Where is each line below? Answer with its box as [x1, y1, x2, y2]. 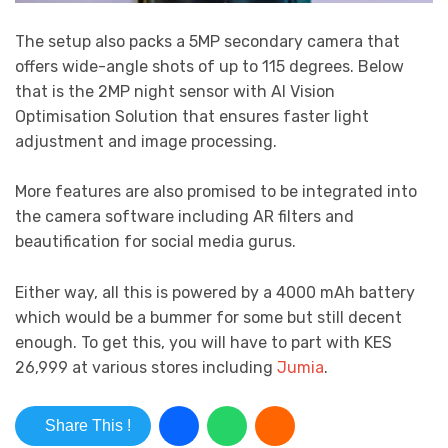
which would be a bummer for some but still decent [15, 307, 402, 327]
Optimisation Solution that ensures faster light [15, 106, 369, 126]
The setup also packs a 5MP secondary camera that [15, 31, 400, 51]
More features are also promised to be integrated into [15, 182, 417, 202]
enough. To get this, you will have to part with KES [15, 332, 392, 352]
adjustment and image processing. [15, 131, 277, 151]
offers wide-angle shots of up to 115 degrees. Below [15, 56, 404, 76]
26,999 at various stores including [15, 357, 277, 377]
